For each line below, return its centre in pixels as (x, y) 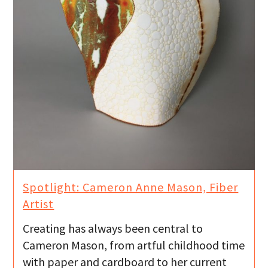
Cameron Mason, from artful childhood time (134, 245)
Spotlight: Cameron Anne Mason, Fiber (131, 187)
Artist (39, 204)
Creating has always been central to (113, 228)
